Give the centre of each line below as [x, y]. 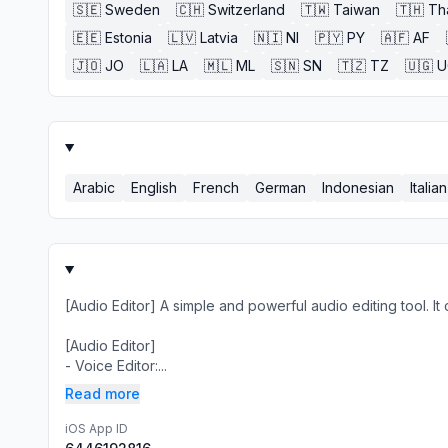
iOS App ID [96, 428]
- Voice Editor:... [116, 365]
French [216, 187]
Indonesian [358, 187]
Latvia [219, 37]
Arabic [94, 187]
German [280, 187]
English [154, 187]
